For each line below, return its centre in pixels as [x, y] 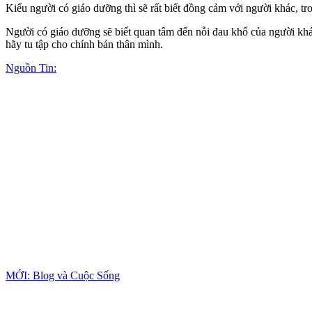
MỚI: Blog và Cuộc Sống [63, 275]
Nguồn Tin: [31, 68]
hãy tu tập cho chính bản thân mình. [84, 44]
